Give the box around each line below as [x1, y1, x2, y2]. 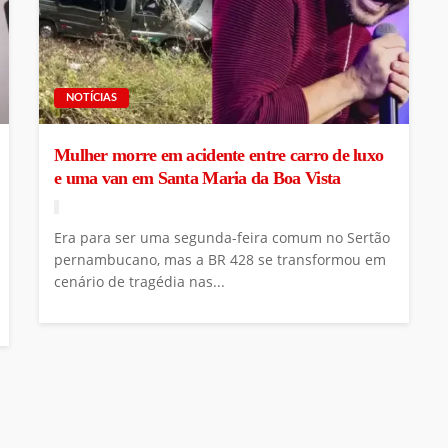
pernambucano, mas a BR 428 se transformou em [54, 249, 386, 269]
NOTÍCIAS [66, 91, 117, 103]
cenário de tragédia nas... [54, 271, 225, 291]
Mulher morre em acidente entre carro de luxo [54, 144, 384, 165]
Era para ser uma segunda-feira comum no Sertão [54, 227, 390, 247]
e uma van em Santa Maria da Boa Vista [54, 167, 341, 188]
